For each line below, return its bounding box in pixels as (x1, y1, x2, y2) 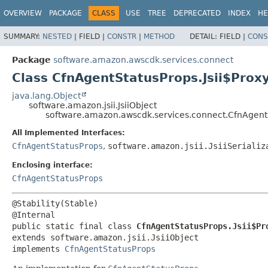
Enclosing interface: (12, 160, 93, 169)
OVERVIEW (4, 9, 42, 17)
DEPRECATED (173, 9, 221, 17)
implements (12, 243, 65, 254)
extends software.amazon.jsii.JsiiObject (12, 232, 199, 242)
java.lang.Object (12, 90, 81, 100)
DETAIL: (190, 32, 220, 41)
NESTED (42, 32, 72, 41)
